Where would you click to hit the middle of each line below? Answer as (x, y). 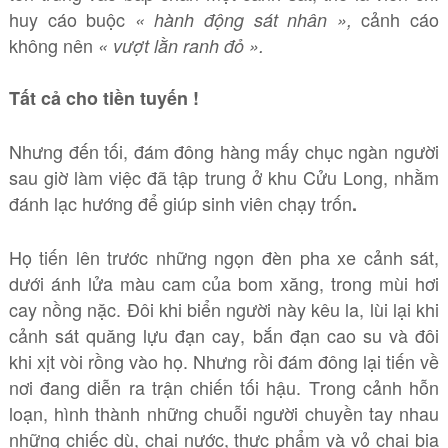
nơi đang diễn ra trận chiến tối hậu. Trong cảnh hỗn (224, 387)
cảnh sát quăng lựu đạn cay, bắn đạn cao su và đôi (224, 335)
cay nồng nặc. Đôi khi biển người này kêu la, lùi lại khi (224, 309)
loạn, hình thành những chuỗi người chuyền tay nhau (224, 413)
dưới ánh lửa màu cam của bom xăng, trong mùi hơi (224, 283)
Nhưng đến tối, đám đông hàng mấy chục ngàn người (224, 151)
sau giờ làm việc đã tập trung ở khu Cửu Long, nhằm (224, 177)
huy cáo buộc (71, 19)
